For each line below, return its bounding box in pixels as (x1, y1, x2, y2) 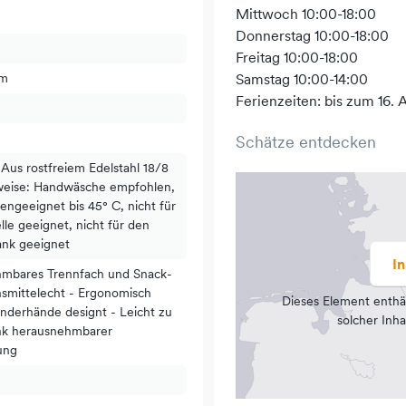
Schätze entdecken (236, 131, 376, 152)
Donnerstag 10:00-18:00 (236, 26, 389, 44)
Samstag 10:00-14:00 (236, 70, 368, 88)
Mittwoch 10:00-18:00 (236, 5, 376, 23)
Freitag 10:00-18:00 (236, 48, 358, 66)
